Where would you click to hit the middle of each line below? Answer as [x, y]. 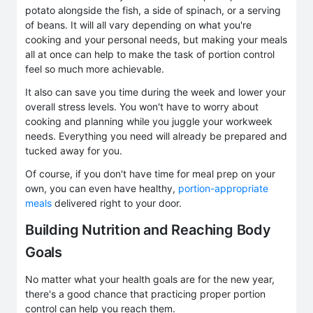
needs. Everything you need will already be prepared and [156, 136]
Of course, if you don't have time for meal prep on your [150, 173]
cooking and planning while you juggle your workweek [149, 121]
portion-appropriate [223, 188]
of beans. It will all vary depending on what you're [138, 24]
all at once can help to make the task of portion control [150, 54]
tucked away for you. [74, 150]
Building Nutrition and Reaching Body [148, 230]
